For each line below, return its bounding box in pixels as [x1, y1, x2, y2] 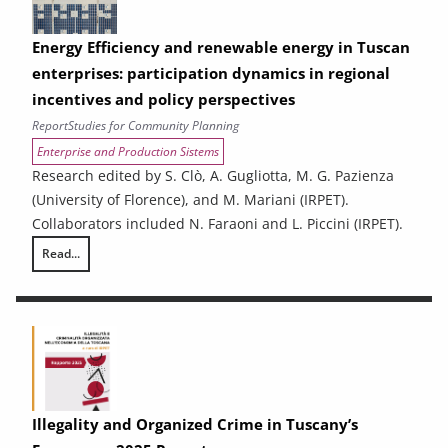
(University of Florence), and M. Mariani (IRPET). [32, 189, 349, 209]
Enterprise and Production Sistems [37, 142, 219, 160]
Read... [42, 244, 80, 262]
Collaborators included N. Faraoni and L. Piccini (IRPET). [32, 213, 403, 233]
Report [32, 116, 68, 134]
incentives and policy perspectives [32, 88, 295, 109]
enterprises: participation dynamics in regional [32, 62, 390, 83]
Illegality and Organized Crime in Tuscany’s [32, 413, 358, 434]
